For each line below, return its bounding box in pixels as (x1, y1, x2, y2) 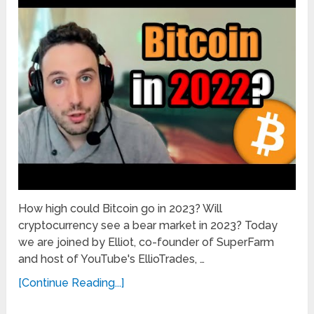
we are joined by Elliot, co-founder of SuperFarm (18, 235, 275, 249)
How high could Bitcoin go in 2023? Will (18, 201, 223, 215)
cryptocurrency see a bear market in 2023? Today (18, 218, 278, 232)
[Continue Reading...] (18, 275, 125, 289)
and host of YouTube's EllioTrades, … (18, 252, 205, 266)
